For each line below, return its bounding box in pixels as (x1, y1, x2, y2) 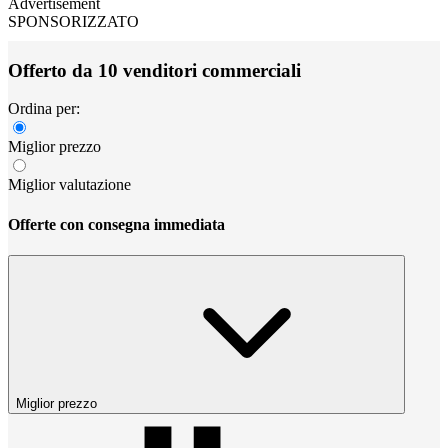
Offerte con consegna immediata (8, 215, 225, 233)
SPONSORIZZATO (8, 12, 139, 30)
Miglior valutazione (8, 176, 131, 194)
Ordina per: (8, 100, 80, 118)
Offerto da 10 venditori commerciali (8, 59, 301, 81)
